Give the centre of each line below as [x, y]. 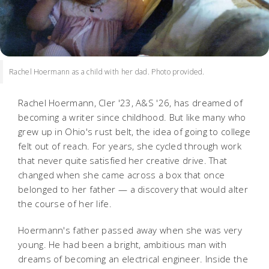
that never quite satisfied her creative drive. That [123, 161]
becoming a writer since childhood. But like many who [132, 117]
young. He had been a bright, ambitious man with [122, 245]
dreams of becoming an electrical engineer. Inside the [133, 259]
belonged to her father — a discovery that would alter [133, 189]
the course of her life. [65, 204]
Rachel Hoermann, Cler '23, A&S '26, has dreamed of [130, 103]
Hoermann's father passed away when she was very [130, 230]
